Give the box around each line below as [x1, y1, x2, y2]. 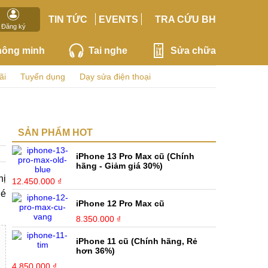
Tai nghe [88, 45, 127, 56]
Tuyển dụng [20, 72, 65, 81]
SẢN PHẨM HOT [18, 127, 93, 138]
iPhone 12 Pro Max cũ [76, 199, 165, 208]
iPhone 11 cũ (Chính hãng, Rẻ [76, 236, 198, 246]
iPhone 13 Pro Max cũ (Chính [76, 151, 195, 161]
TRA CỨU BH [154, 14, 216, 25]
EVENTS [99, 14, 139, 25]
